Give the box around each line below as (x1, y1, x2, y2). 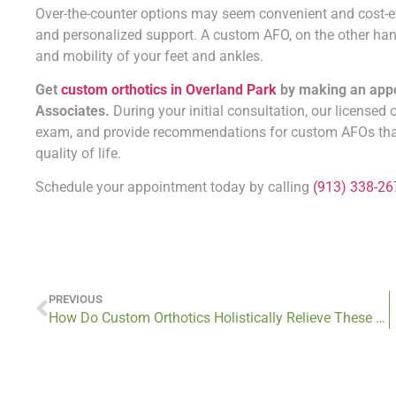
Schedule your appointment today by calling (35, 179, 313, 196)
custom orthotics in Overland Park (61, 80, 277, 98)
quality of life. (35, 144, 121, 162)
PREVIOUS (49, 292, 103, 306)
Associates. (35, 102, 110, 119)
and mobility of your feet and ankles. (35, 47, 263, 65)
